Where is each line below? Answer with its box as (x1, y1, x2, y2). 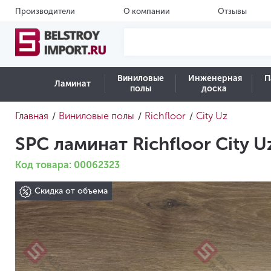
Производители (15, 7, 75, 16)
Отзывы (218, 7, 247, 16)
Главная (15, 110, 48, 122)
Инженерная (188, 73, 243, 83)
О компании (123, 7, 170, 16)
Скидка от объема (34, 186, 108, 196)
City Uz (196, 110, 227, 122)
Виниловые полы (59, 110, 134, 122)
